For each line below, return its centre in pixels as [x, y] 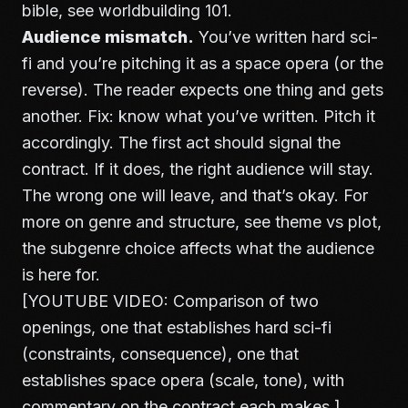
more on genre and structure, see [148, 222]
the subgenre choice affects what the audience [198, 248]
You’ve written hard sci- [286, 37]
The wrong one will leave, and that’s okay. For [195, 195]
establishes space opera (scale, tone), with [183, 380]
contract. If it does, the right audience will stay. [198, 169]
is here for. [61, 275]
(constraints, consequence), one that [160, 354]
